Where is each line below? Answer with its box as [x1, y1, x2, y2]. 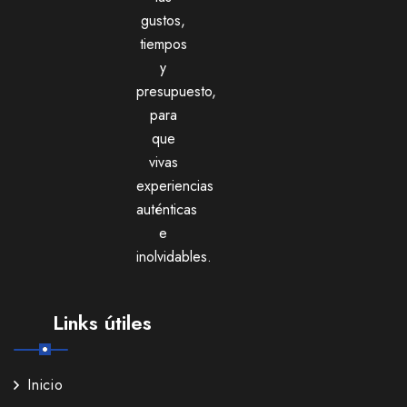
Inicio [27, 373, 64, 395]
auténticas [136, 198, 198, 220]
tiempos [139, 33, 187, 55]
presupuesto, [136, 80, 217, 102]
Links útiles [52, 307, 152, 337]
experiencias [136, 174, 214, 196]
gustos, [141, 9, 186, 31]
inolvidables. [136, 245, 213, 267]
